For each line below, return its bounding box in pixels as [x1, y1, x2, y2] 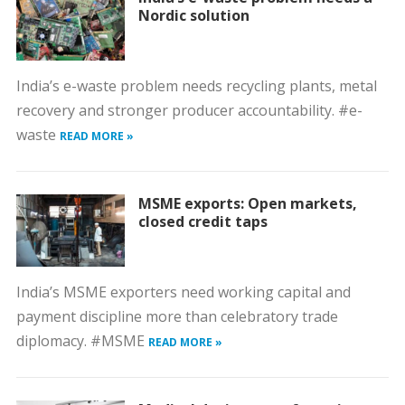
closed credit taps [137, 212, 268, 231]
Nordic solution [137, 5, 250, 25]
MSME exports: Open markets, [137, 193, 357, 213]
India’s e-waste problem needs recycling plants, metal [15, 76, 377, 96]
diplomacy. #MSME [15, 331, 148, 351]
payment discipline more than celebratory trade [15, 306, 338, 326]
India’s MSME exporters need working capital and [15, 282, 351, 302]
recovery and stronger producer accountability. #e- [15, 100, 363, 120]
